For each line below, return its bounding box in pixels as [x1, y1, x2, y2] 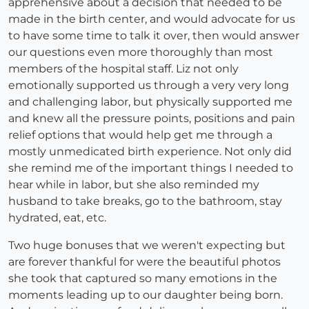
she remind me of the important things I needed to [8, 161, 293, 175]
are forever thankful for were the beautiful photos [8, 255, 281, 269]
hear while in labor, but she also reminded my [8, 178, 259, 192]
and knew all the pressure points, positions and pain [8, 112, 295, 126]
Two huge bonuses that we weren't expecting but [8, 239, 286, 252]
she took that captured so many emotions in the [8, 272, 277, 286]
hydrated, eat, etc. [8, 211, 109, 225]
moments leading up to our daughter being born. [8, 288, 283, 302]
